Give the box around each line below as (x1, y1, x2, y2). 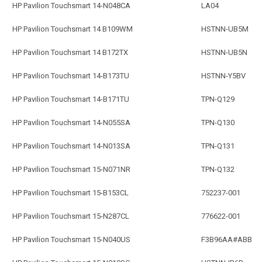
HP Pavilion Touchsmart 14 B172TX (12, 47, 128, 57)
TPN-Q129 (201, 94, 235, 104)
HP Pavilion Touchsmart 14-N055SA (12, 118, 130, 127)
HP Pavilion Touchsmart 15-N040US (12, 235, 130, 244)
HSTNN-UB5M (201, 24, 249, 33)
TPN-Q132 (201, 164, 235, 174)
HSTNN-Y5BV (201, 71, 246, 80)
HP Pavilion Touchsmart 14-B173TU (12, 71, 129, 80)
